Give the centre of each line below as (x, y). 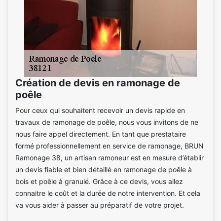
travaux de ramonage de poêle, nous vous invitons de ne (107, 122)
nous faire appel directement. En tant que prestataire (101, 134)
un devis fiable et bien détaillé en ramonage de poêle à (104, 169)
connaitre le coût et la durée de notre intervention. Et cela (108, 193)
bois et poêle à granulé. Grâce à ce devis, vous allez (99, 181)
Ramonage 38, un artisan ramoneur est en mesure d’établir (110, 157)
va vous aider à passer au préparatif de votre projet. (100, 205)
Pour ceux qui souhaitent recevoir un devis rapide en (100, 110)
